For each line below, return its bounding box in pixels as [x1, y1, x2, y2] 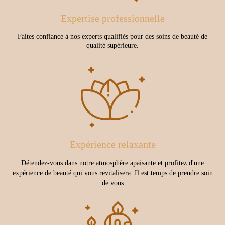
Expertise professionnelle [60, 12, 165, 24]
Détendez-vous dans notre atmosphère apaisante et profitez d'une [21, 159, 204, 167]
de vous [101, 179, 124, 187]
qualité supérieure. [86, 41, 139, 49]
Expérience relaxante [69, 138, 156, 150]
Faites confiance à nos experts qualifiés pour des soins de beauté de [18, 32, 207, 40]
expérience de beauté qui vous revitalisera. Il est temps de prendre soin [12, 169, 213, 177]
